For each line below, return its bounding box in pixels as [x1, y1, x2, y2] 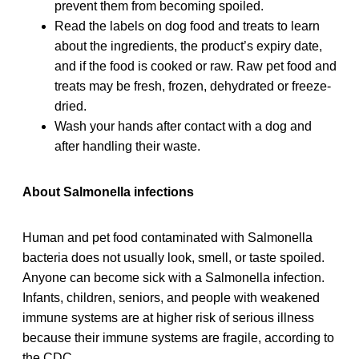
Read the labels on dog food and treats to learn [54, 18, 320, 33]
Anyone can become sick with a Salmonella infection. [22, 270, 325, 284]
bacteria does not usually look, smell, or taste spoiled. [22, 250, 325, 264]
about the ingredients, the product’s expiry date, [54, 38, 322, 53]
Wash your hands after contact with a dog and [54, 119, 312, 133]
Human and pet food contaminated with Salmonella [22, 230, 313, 244]
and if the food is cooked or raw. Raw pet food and [54, 58, 337, 73]
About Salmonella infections [22, 184, 194, 199]
